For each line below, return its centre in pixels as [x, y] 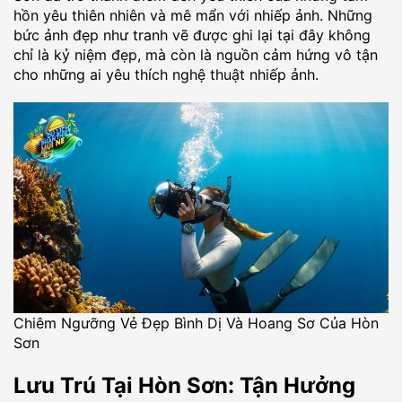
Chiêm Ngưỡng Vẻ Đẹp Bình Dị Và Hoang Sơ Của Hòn [196, 323]
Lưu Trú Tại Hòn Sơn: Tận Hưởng [184, 386]
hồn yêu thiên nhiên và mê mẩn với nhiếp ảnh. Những [193, 15]
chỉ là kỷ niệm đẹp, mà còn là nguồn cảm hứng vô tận [196, 54]
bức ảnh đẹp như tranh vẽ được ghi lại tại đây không [192, 35]
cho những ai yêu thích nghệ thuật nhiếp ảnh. [166, 74]
